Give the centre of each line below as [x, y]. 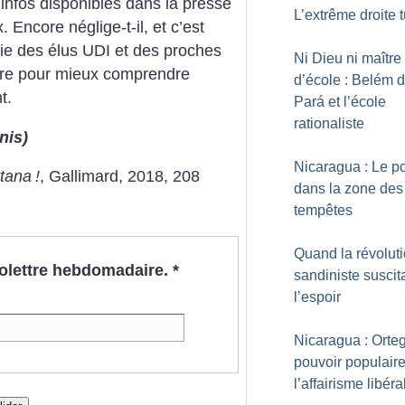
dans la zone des [348, 188]
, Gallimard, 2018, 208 [120, 177]
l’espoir [317, 297]
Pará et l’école [340, 102]
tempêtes [323, 210]
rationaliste [329, 123]
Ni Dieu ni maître [348, 58]
